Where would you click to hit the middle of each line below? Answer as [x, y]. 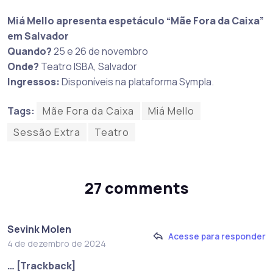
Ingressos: [34, 81]
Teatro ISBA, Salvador [88, 66]
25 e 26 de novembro [100, 51]
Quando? [30, 51]
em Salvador [38, 36]
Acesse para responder [217, 236]
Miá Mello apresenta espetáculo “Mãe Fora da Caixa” [136, 20]
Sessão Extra [47, 132]
